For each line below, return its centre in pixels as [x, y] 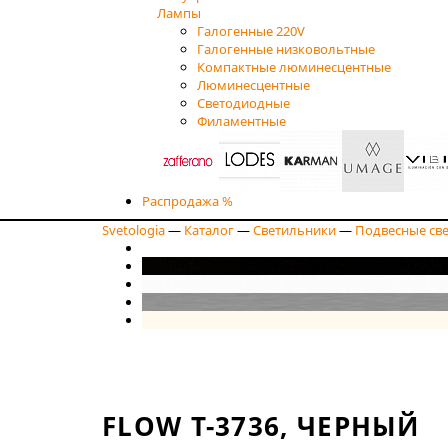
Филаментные [241, 120]
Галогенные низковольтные [286, 48]
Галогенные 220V [251, 30]
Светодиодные [243, 102]
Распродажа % [187, 200]
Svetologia [133, 229]
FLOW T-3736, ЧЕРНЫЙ [261, 425]
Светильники [294, 229]
